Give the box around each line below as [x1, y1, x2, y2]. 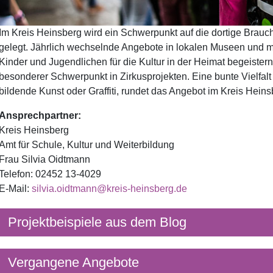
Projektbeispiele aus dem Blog [7, 214, 186, 230]
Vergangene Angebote [7, 255, 139, 271]
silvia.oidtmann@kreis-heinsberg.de [31, 183, 187, 194]
